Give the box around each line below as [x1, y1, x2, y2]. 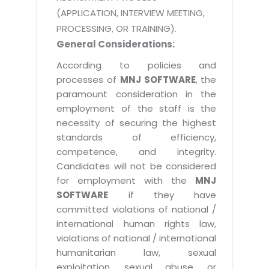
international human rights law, [56, 217, 217, 230]
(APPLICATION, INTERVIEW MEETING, [56, 6, 205, 19]
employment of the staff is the [56, 101, 217, 115]
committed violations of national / [56, 202, 217, 216]
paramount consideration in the [56, 87, 217, 100]
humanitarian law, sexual [56, 246, 217, 259]
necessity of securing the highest [56, 116, 217, 129]
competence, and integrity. [56, 145, 217, 158]
